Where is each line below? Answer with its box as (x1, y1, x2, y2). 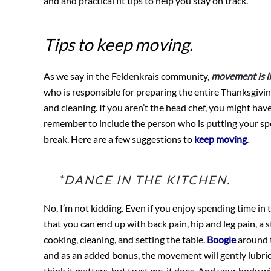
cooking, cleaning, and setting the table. (44, 233, 207, 246)
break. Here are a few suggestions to (44, 133, 194, 145)
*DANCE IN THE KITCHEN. (58, 172, 230, 188)
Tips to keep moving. (44, 34, 193, 55)
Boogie (207, 233, 236, 246)
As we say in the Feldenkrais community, (44, 70, 211, 82)
